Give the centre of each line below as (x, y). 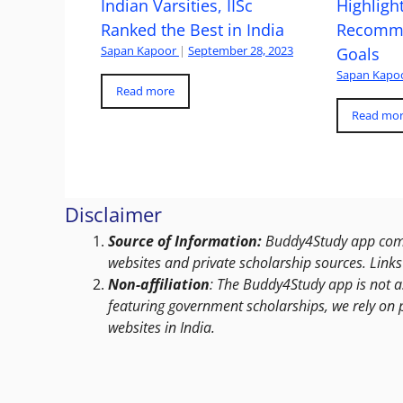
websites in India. (161, 327)
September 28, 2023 (241, 50)
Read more (145, 91)
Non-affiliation (159, 284)
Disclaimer (113, 214)
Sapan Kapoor (139, 50)
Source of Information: (185, 241)
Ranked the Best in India (193, 30)
